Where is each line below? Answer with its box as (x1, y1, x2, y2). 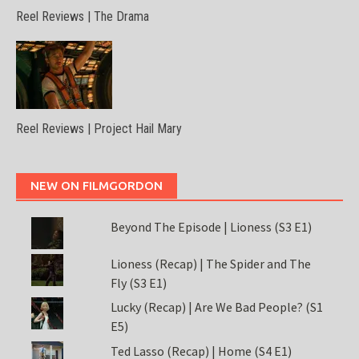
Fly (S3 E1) (110, 274, 167, 291)
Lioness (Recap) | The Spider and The (110, 255, 311, 272)
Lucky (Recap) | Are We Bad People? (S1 (110, 299, 323, 316)
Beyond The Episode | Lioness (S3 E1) (110, 218, 312, 235)
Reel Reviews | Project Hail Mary (16, 120, 182, 136)
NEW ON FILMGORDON (30, 178, 163, 192)
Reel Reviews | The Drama (16, 8, 149, 24)
